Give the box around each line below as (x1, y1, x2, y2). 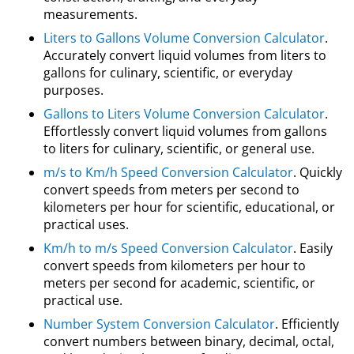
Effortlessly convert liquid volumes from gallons (43, 122, 327, 140)
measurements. (43, 6, 137, 23)
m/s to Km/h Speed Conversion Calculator (43, 164, 293, 181)
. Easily (293, 239, 333, 257)
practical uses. (43, 216, 129, 233)
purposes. (43, 81, 104, 99)
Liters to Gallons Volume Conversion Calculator (43, 29, 325, 47)
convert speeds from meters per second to (43, 181, 299, 198)
